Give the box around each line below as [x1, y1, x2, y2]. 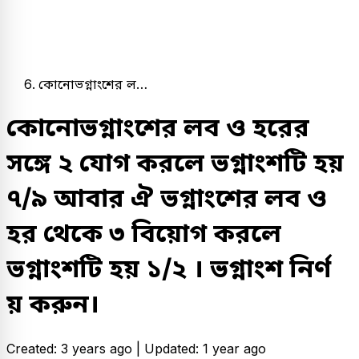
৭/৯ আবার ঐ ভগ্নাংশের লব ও [6, 182, 327, 214]
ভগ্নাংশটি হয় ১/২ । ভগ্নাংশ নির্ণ [6, 252, 331, 284]
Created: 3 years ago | [6, 340, 144, 357]
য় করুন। [6, 288, 99, 320]
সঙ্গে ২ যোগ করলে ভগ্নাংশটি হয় [6, 147, 344, 179]
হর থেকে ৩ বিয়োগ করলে [6, 217, 281, 249]
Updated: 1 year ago [144, 340, 266, 357]
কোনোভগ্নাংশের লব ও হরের [6, 111, 309, 143]
